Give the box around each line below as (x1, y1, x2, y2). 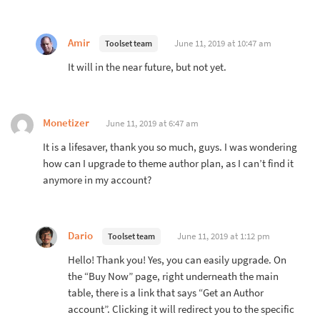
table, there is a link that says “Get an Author (68, 286, 264, 299)
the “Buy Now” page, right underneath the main (68, 269, 279, 283)
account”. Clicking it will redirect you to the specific (68, 302, 294, 316)
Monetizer (43, 116, 89, 129)
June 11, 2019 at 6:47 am (106, 116, 199, 129)
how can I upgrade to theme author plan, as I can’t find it (43, 156, 294, 170)
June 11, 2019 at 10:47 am (174, 36, 271, 49)
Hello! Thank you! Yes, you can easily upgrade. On (68, 253, 286, 266)
